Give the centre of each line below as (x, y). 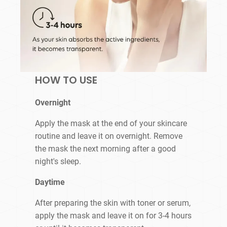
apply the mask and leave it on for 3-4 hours (113, 216)
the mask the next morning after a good (106, 149)
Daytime (50, 182)
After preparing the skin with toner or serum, (113, 203)
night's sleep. (58, 162)
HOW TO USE (66, 80)
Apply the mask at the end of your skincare (111, 124)
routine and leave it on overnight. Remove (109, 136)
